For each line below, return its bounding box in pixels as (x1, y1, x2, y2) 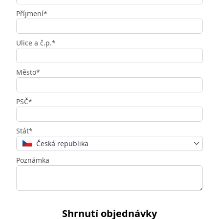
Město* (16, 67, 40, 77)
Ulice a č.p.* (16, 38, 56, 47)
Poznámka (16, 155, 49, 165)
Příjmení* (16, 8, 47, 18)
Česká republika (36, 138, 88, 148)
